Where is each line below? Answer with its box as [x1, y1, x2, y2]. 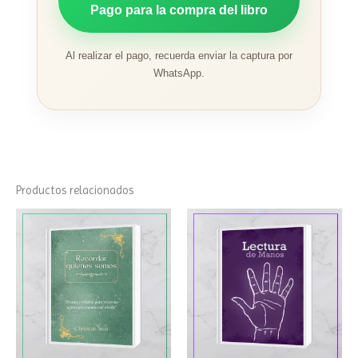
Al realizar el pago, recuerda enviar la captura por [66, 50, 292, 62]
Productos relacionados [16, 184, 133, 197]
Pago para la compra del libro [90, 3, 268, 18]
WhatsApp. [153, 67, 205, 80]
